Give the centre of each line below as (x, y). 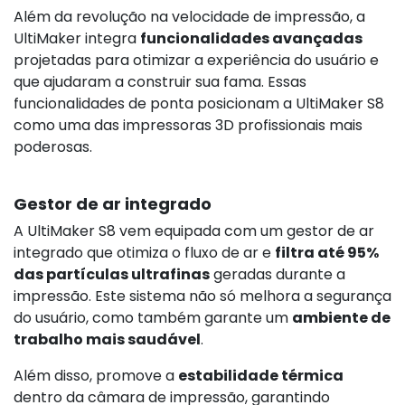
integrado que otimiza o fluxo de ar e (144, 252)
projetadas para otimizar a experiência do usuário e (196, 60)
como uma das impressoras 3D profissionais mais (188, 125)
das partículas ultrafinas (112, 274)
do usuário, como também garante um (153, 317)
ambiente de (341, 317)
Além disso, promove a (96, 375)
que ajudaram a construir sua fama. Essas (160, 81)
